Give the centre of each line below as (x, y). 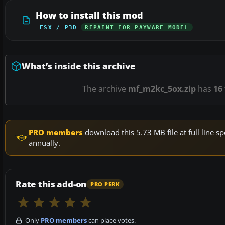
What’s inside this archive (79, 66)
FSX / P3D (59, 27)
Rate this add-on (51, 184)
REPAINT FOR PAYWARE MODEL (137, 27)
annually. (44, 143)
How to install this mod (89, 15)
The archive (105, 89)
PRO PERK (105, 184)
